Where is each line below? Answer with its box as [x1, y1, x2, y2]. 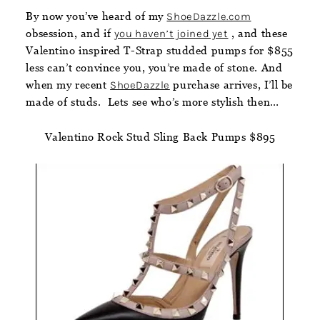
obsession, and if [26, 26, 114, 39]
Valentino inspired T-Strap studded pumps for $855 [26, 44, 294, 56]
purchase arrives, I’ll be [169, 78, 293, 91]
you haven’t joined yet [114, 26, 229, 40]
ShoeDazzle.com [166, 9, 251, 23]
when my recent [26, 78, 111, 91]
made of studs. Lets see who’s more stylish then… [26, 95, 279, 108]
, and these [228, 26, 288, 39]
